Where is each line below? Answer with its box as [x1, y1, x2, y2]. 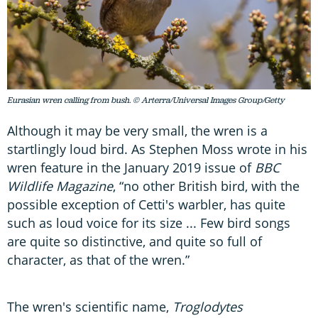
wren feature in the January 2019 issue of [7, 159, 255, 177]
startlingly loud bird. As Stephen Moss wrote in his [7, 141, 307, 158]
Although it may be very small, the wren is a [7, 122, 268, 140]
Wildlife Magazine [7, 177, 113, 195]
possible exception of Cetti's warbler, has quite [7, 196, 285, 214]
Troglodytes [172, 298, 243, 316]
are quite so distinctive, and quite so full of [7, 233, 262, 251]
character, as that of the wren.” [7, 251, 190, 269]
